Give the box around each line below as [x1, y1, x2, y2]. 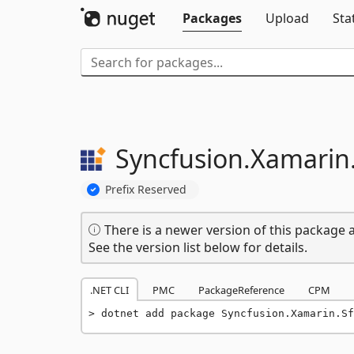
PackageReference [198, 282, 284, 297]
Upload [265, 9, 309, 27]
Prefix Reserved [105, 181, 186, 197]
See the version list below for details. [88, 238, 307, 256]
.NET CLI [90, 282, 129, 297]
